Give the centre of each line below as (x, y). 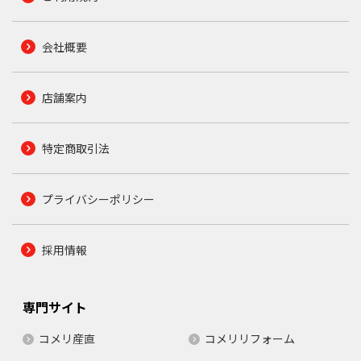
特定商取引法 (75, 148)
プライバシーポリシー (98, 199)
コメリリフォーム (250, 338)
